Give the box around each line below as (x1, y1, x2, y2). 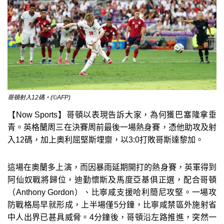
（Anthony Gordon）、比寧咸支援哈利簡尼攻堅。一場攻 (7, 187, 216, 196)
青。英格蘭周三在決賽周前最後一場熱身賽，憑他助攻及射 (7, 122, 216, 131)
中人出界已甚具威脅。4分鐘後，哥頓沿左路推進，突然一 (7, 212, 216, 221)
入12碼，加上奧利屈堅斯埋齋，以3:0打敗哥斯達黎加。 (7, 135, 203, 144)
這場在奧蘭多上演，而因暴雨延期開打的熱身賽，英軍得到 (7, 162, 216, 171)
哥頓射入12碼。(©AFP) (7, 93, 70, 101)
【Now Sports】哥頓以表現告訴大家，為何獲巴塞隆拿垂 (7, 110, 216, 119)
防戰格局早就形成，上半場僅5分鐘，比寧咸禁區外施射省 (7, 200, 216, 209)
